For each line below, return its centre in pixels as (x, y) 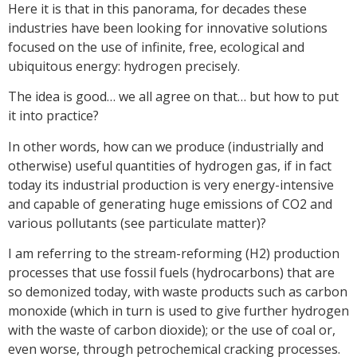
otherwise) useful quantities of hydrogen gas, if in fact (170, 165)
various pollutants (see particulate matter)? (137, 223)
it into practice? (53, 116)
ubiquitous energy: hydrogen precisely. (124, 66)
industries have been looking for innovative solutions (168, 27)
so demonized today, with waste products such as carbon (178, 292)
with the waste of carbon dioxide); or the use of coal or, (172, 330)
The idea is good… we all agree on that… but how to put (173, 97)
